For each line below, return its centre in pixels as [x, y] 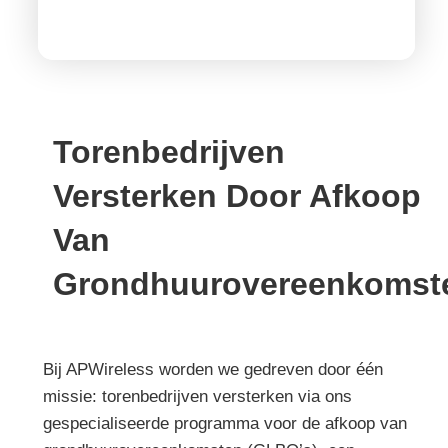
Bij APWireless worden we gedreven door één [212, 369]
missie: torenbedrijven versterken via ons [197, 396]
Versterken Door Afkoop [236, 196]
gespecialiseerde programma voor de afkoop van [224, 423]
